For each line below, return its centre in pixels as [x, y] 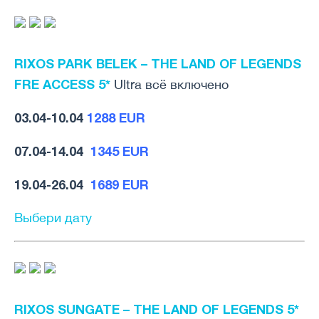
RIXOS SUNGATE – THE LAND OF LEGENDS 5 [154, 309]
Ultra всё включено [171, 85]
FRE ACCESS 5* [64, 84]
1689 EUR [120, 185]
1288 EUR [116, 118]
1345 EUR [120, 151]
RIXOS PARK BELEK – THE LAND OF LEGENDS [158, 64]
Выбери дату [53, 218]
